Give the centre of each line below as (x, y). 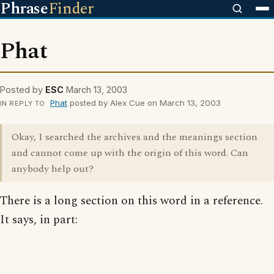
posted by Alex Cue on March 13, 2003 (144, 103)
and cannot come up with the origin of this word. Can (130, 153)
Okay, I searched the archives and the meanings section (135, 137)
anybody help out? (53, 169)
